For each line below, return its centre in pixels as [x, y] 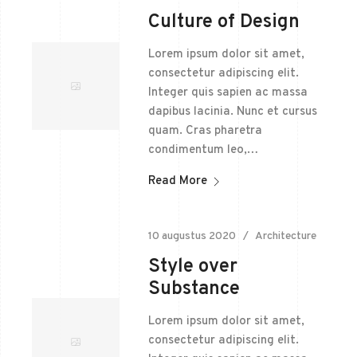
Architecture [286, 237]
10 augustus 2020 [192, 237]
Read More [178, 182]
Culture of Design [224, 23]
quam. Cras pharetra [206, 131]
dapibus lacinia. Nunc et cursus [233, 112]
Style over [193, 267]
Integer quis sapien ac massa [228, 93]
